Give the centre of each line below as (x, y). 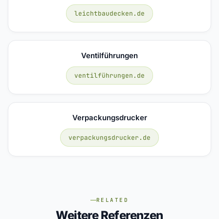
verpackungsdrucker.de (109, 137)
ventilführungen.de (109, 75)
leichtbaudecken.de (109, 13)
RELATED (112, 200)
